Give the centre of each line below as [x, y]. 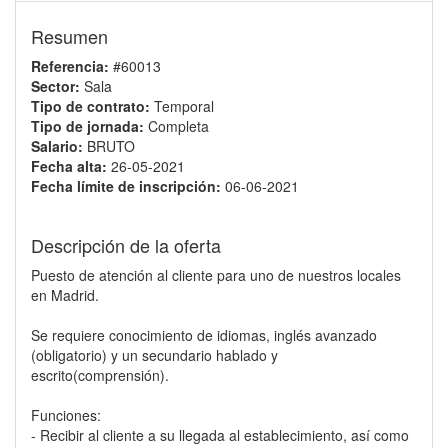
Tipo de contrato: [90, 106]
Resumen [69, 36]
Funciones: [66, 415]
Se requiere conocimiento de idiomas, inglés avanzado [204, 335]
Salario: [57, 146]
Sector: [55, 86]
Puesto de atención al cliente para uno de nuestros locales [216, 275]
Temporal [182, 106]
